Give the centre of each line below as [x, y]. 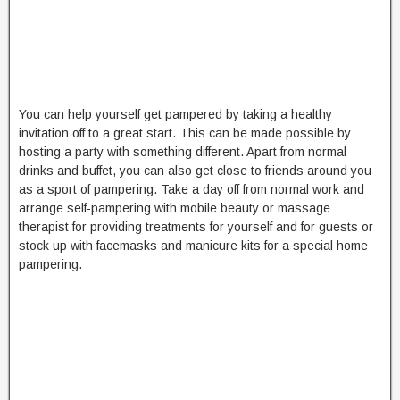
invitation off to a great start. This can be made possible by [185, 133]
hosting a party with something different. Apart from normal [183, 151]
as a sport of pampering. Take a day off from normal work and [192, 189]
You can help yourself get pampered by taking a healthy [175, 114]
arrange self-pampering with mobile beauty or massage [175, 208]
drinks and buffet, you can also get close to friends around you [195, 170]
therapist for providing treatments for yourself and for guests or [196, 226]
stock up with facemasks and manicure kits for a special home [193, 245]
